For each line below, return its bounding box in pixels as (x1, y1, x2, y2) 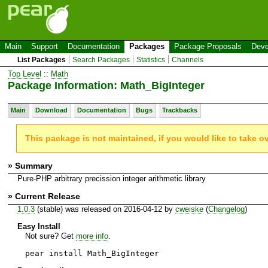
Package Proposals (174, 42, 242, 51)
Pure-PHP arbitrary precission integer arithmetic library (17, 173, 206, 183)
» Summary (8, 160, 53, 170)
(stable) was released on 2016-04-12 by (34, 204, 175, 214)
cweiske (175, 204, 203, 214)
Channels (172, 56, 204, 64)
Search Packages (72, 56, 130, 64)
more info (75, 231, 108, 240)
